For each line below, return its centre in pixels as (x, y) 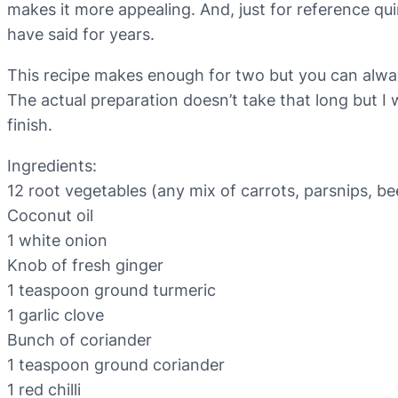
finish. (30, 125)
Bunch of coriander (80, 340)
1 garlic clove (56, 315)
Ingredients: (52, 166)
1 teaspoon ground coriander (116, 365)
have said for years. (81, 35)
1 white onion (57, 241)
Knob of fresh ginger (85, 266)
